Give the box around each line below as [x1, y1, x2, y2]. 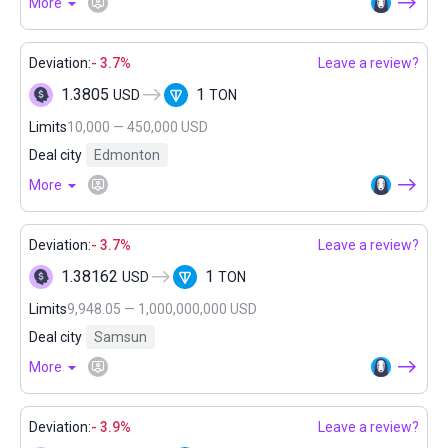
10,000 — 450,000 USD [67, 119, 208, 135]
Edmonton [94, 147, 160, 163]
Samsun [94, 329, 147, 345]
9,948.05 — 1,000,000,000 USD [67, 301, 257, 317]
